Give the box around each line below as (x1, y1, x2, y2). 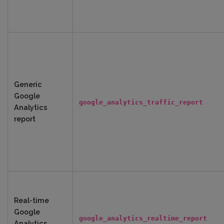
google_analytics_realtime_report (79, 214, 207, 222)
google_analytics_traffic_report (79, 98, 203, 106)
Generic (14, 80, 42, 88)
